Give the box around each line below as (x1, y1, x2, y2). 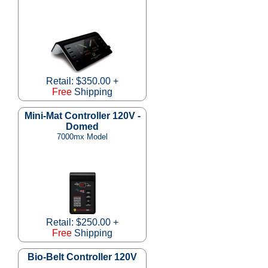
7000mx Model (57, 132, 108, 141)
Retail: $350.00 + (46, 75, 118, 86)
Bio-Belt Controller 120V (28, 251, 137, 262)
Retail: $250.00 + (46, 217, 118, 227)
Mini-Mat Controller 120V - (24, 110, 141, 121)
